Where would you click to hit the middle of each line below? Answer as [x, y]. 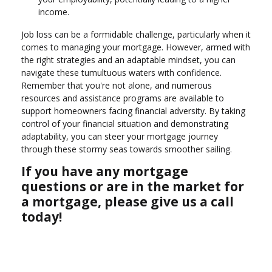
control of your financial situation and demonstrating [125, 124]
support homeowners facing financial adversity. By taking [133, 111]
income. [54, 12]
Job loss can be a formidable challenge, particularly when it [136, 35]
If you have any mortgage [105, 172]
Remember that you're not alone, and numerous [117, 86]
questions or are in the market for [133, 187]
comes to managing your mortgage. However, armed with [136, 47]
